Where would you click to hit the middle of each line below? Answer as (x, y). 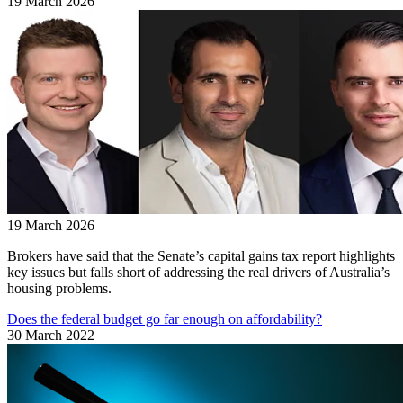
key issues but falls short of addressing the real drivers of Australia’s (198, 272)
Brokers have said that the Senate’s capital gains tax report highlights (201, 255)
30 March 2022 (51, 335)
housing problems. (59, 288)
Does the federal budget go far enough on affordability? (165, 318)
